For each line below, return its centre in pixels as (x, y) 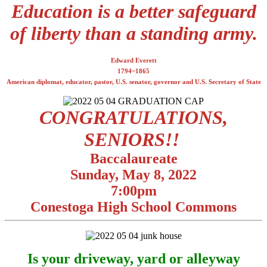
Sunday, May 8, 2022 (133, 174)
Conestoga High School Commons (133, 207)
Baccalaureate (133, 158)
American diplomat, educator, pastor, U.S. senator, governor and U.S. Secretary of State (133, 82)
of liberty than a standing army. (133, 33)
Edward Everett (133, 60)
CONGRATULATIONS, (133, 117)
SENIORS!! (132, 139)
